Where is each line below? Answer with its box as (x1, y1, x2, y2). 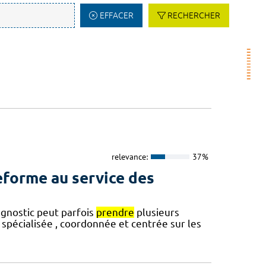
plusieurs (134, 207, 179, 218)
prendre (96, 207, 134, 218)
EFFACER (99, 11, 134, 20)
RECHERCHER (167, 11, 220, 20)
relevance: (111, 151, 148, 162)
